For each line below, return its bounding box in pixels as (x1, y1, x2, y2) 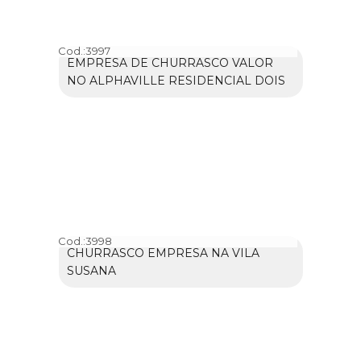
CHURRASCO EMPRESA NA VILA (66, 245, 259, 260)
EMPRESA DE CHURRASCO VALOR (66, 56, 273, 71)
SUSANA (66, 263, 116, 278)
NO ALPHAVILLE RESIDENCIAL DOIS (66, 73, 285, 89)
